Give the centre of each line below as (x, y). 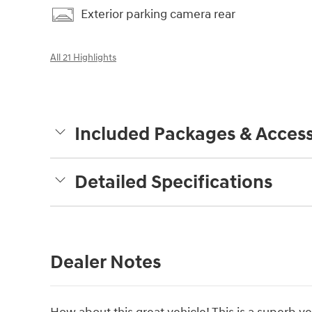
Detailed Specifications (173, 182)
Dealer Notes (106, 262)
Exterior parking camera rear (158, 15)
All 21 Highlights (83, 57)
